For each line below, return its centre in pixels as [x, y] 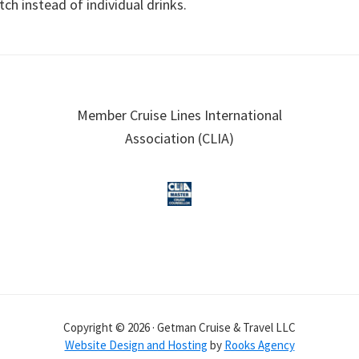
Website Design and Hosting [136, 345]
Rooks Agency [259, 345]
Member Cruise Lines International [179, 115]
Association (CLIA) [179, 138]
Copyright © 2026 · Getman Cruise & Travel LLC [179, 327]
